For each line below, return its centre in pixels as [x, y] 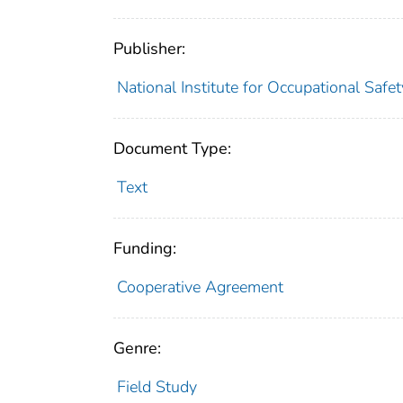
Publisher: [149, 48]
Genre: [137, 348]
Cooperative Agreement [200, 287]
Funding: [145, 248]
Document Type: [172, 148]
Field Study [157, 386]
